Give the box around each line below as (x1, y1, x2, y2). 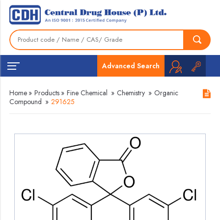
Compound (9, 97, 42, 107)
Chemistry (117, 88, 145, 98)
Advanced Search (102, 60, 160, 71)
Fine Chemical (67, 88, 108, 98)
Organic (154, 88, 179, 98)
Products (34, 88, 60, 98)
